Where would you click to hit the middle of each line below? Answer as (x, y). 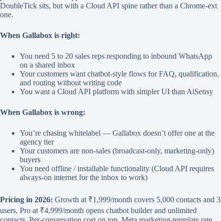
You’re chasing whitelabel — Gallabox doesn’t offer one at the (117, 133)
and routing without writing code (71, 83)
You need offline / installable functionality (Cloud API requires (117, 169)
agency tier (37, 142)
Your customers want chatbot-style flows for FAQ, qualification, (119, 74)
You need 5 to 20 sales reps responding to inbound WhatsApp (116, 56)
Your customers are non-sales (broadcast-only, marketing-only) (117, 151)
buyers (30, 160)
